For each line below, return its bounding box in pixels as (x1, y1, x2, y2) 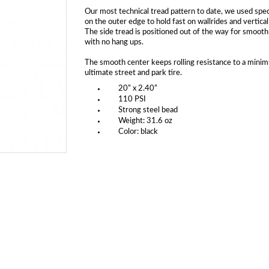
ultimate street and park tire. (84, 69, 182, 77)
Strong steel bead (118, 106, 178, 115)
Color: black (118, 128, 158, 136)
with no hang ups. (84, 38, 144, 47)
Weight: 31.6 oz (118, 117, 172, 125)
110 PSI (118, 95, 146, 104)
